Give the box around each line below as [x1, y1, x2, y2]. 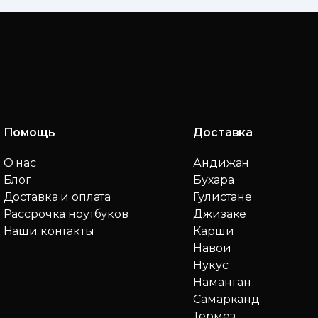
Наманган [193, 275, 252, 290]
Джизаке [193, 207, 247, 221]
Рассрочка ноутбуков [3, 207, 128, 221]
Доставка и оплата [3, 190, 111, 204]
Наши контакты [3, 224, 94, 238]
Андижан [193, 156, 250, 170]
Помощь [3, 126, 55, 140]
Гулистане [193, 190, 252, 204]
